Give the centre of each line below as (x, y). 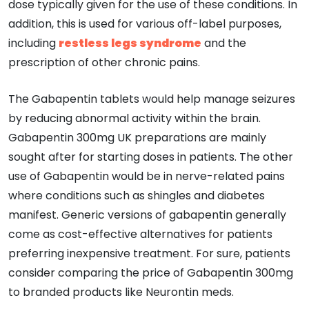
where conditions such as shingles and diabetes (137, 195)
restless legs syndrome (130, 43)
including (33, 43)
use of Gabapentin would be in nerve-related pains (147, 176)
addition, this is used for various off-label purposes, (145, 23)
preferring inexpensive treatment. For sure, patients (149, 253)
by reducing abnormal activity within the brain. (134, 118)
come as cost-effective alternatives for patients (140, 234)
